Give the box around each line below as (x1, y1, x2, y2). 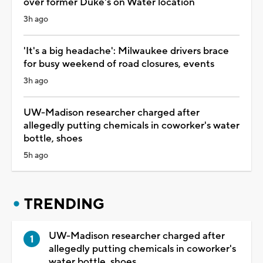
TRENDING (24, 194, 104, 214)
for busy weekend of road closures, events (23, 57, 214, 70)
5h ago (23, 150, 48, 161)
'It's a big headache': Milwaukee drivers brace (23, 44, 229, 58)
